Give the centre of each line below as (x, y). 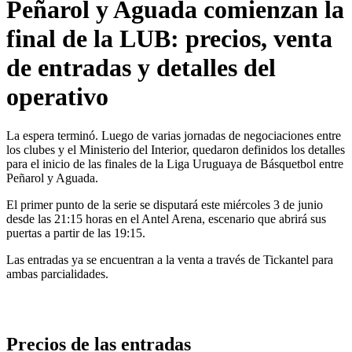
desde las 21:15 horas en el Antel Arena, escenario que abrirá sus (166, 218)
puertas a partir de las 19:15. (76, 233)
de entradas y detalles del (141, 68)
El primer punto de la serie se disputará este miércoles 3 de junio (165, 204)
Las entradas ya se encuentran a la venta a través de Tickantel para (170, 259)
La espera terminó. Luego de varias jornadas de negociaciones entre (174, 135)
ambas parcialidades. (57, 273)
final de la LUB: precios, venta (169, 39)
